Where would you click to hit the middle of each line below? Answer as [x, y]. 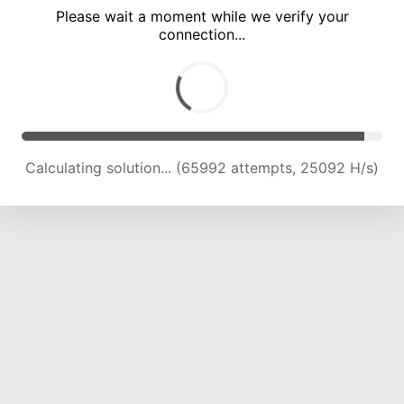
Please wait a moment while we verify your [202, 17]
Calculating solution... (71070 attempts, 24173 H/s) [202, 168]
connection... [202, 35]
